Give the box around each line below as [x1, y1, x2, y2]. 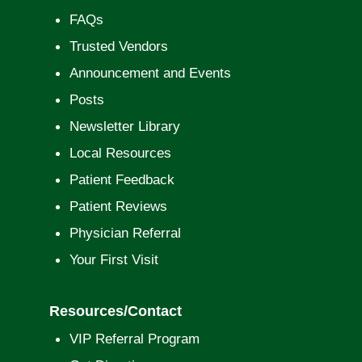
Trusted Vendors [69, 38, 168, 54]
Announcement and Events [69, 65, 231, 81]
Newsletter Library [69, 118, 180, 134]
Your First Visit [69, 251, 158, 267]
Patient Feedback [69, 171, 175, 187]
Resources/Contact [48, 302, 182, 319]
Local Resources [69, 145, 171, 161]
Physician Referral [69, 225, 181, 241]
